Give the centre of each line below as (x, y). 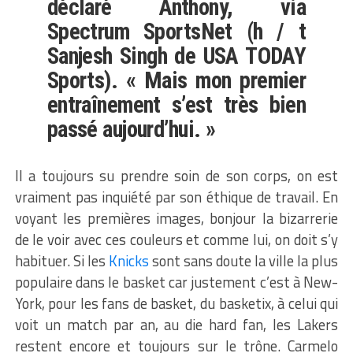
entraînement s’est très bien (176, 105)
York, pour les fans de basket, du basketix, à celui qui (176, 304)
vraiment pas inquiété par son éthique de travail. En (176, 197)
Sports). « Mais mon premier (176, 81)
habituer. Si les (61, 261)
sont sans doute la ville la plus (243, 261)
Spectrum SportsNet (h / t (176, 32)
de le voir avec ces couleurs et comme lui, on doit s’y (176, 240)
